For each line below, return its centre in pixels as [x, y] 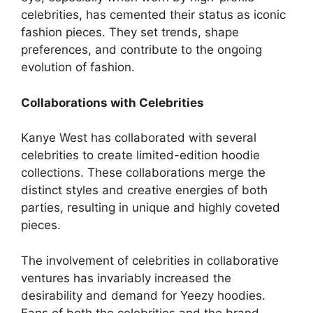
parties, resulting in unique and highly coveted [151, 208]
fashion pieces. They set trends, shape [130, 32]
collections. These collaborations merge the [143, 173]
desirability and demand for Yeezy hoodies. [143, 295]
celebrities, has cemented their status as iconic [153, 15]
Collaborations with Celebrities [112, 102]
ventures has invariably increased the [126, 278]
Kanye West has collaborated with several [139, 138]
